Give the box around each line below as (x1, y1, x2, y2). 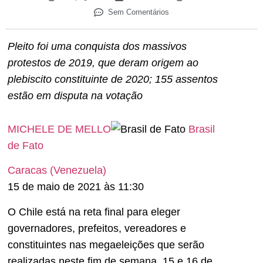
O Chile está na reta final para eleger (8, 205, 180, 218)
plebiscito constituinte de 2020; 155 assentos (8, 73, 218, 86)
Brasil (188, 123, 215, 135)
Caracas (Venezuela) (8, 164, 106, 177)
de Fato (8, 139, 43, 151)
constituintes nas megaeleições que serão (8, 238, 204, 251)
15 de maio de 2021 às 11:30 (8, 181, 144, 193)
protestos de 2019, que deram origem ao (8, 57, 198, 69)
